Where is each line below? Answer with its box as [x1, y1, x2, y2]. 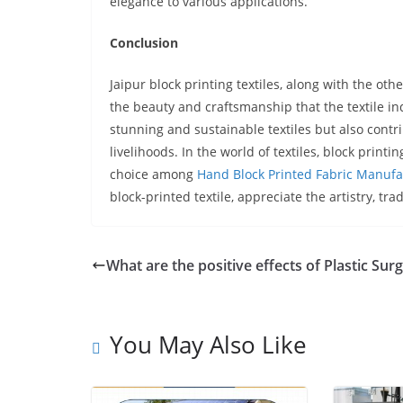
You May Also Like [110, 328, 307, 362]
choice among [110, 166, 197, 184]
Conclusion [110, 34, 178, 52]
